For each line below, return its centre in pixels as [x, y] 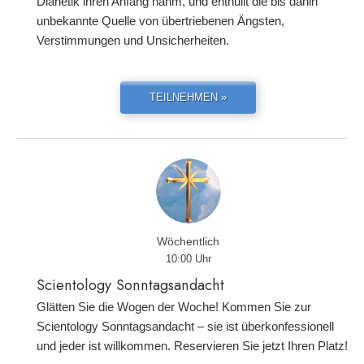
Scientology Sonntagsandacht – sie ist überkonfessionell [185, 326]
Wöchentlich [188, 241]
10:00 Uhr [188, 259]
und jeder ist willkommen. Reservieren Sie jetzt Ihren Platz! [192, 346]
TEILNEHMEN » [188, 97]
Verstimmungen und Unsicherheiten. [133, 40]
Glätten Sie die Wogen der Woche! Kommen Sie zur [174, 307]
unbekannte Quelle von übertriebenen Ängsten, [160, 21]
